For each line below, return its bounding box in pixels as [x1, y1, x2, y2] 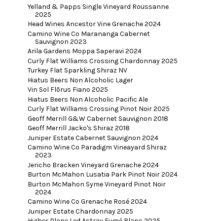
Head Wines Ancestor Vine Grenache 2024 [27, 20, 161, 29]
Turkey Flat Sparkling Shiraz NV [27, 66, 127, 75]
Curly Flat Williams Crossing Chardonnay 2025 [27, 56, 178, 65]
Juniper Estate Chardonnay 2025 [27, 207, 133, 216]
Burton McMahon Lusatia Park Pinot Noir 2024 [27, 170, 178, 179]
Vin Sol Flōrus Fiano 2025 [27, 85, 108, 94]
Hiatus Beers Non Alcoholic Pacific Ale [27, 95, 148, 104]
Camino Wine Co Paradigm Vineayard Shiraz [27, 143, 167, 152]
